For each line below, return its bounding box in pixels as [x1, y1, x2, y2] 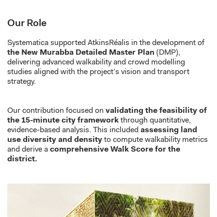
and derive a [7, 146, 50, 154]
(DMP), [155, 49, 180, 57]
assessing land [140, 126, 197, 134]
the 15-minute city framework [7, 117, 119, 124]
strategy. [7, 78, 36, 86]
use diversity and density [7, 136, 102, 144]
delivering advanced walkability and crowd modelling [7, 59, 185, 66]
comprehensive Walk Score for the [50, 146, 180, 154]
